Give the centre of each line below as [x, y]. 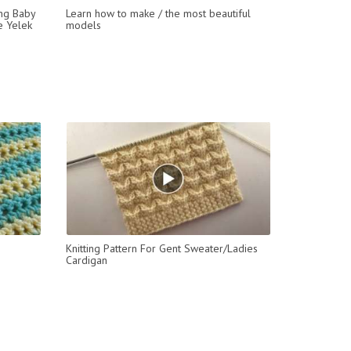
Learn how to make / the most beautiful [158, 13]
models [83, 25]
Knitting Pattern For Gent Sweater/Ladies [161, 248]
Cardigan [86, 260]
